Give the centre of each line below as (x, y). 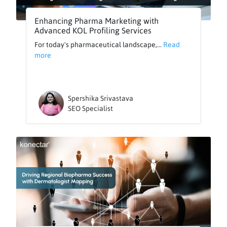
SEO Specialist (91, 108)
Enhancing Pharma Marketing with (97, 21)
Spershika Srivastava (101, 98)
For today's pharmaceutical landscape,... (99, 44)
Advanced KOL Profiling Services (93, 30)
